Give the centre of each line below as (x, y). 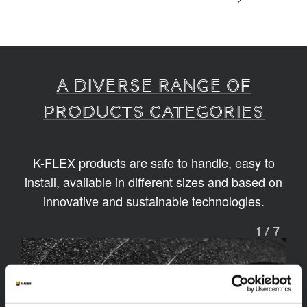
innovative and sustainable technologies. (153, 201)
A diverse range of (153, 86)
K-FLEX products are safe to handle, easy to (153, 163)
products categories (153, 112)
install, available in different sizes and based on (153, 182)
